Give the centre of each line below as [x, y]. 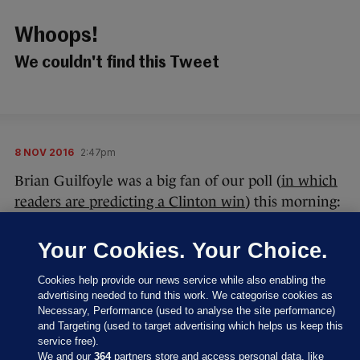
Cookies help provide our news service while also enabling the [182, 280]
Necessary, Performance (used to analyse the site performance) [187, 311]
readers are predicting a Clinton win [130, 202]
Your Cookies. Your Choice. [183, 250]
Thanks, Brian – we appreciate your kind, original [173, 319]
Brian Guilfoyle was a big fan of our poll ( [148, 181]
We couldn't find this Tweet [117, 64]
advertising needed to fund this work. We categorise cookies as [186, 295]
